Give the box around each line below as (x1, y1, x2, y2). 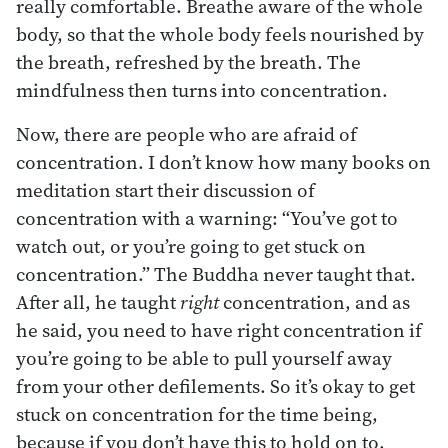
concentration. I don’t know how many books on (16, 148, 431, 175)
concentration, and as (219, 288, 410, 315)
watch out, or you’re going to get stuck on (16, 232, 366, 259)
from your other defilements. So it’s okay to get (16, 372, 415, 399)
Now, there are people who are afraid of (16, 120, 357, 147)
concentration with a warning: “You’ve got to (16, 204, 398, 231)
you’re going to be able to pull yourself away (16, 344, 392, 371)
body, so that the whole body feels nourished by (16, 20, 424, 47)
